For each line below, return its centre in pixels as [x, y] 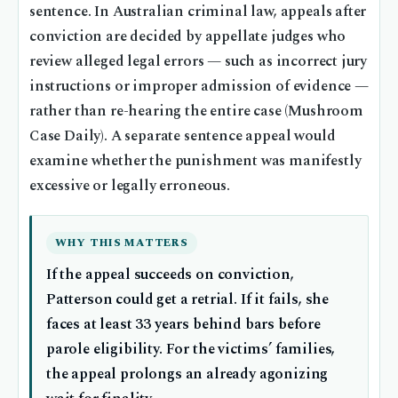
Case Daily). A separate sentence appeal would [183, 137]
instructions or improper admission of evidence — [199, 87]
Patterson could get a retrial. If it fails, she [188, 300]
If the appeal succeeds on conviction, [170, 275]
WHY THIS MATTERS [122, 243]
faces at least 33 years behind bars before [183, 325]
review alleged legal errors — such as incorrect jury [199, 62]
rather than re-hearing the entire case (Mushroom [196, 112]
